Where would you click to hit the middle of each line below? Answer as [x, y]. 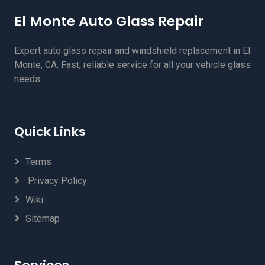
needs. [28, 79]
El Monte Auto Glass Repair [109, 21]
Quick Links [50, 131]
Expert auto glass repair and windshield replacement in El [132, 50]
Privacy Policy [56, 180]
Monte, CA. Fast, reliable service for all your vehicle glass [132, 64]
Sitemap [43, 218]
